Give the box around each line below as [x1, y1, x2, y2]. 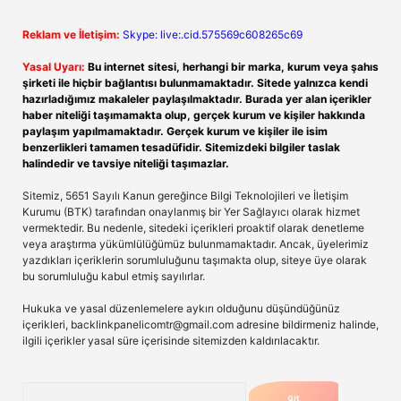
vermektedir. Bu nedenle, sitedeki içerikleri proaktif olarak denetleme [22, 221, 364, 235]
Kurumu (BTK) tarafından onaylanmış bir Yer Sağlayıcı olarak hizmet [22, 205, 360, 218]
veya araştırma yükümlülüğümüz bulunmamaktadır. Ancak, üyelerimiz [22, 237, 369, 251]
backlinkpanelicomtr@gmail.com [71, 318, 234, 331]
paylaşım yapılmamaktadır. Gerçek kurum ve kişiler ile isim [22, 124, 328, 138]
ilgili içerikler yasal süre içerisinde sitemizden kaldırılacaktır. [22, 334, 320, 347]
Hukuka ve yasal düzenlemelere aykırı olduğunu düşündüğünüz [22, 302, 340, 315]
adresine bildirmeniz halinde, [234, 318, 379, 331]
